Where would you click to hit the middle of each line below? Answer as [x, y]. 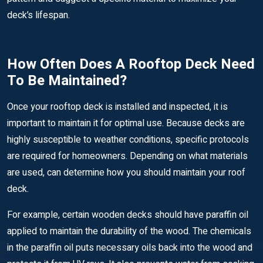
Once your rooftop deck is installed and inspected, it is [117, 107]
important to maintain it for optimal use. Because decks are [126, 123]
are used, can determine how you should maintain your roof [126, 173]
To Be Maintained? [67, 81]
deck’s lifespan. [38, 15]
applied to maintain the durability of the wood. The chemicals [129, 231]
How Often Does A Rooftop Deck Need [131, 64]
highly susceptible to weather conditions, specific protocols [128, 140]
